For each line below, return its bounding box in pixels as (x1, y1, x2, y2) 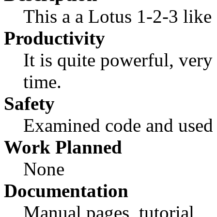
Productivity (4, 28, 105, 49)
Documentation (4, 180, 128, 201)
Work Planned (4, 137, 122, 158)
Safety (4, 93, 55, 114)
